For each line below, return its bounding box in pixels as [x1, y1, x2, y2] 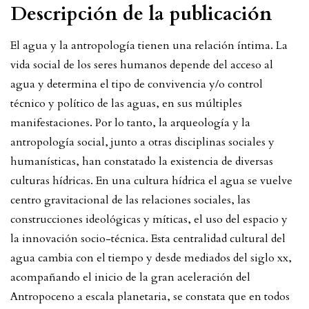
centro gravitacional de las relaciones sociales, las [10, 192, 250, 208]
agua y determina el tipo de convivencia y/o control [10, 76, 263, 92]
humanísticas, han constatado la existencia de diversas [10, 153, 273, 169]
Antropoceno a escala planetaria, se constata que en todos [10, 288, 290, 304]
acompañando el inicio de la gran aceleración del [10, 269, 250, 285]
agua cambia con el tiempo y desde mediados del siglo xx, [10, 250, 292, 266]
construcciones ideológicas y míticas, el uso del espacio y [10, 211, 288, 227]
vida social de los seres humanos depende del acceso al [10, 57, 273, 72]
